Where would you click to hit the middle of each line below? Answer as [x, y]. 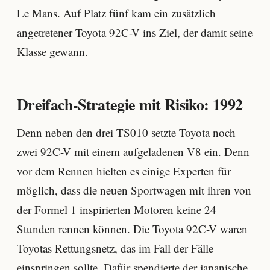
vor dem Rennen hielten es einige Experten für [124, 171]
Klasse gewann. [52, 52]
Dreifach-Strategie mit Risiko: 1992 [130, 105]
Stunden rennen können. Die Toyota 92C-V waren [132, 229]
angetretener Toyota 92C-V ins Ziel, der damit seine [135, 33]
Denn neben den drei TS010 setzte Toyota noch [126, 133]
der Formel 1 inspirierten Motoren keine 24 [117, 210]
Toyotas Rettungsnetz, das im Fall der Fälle [115, 248]
